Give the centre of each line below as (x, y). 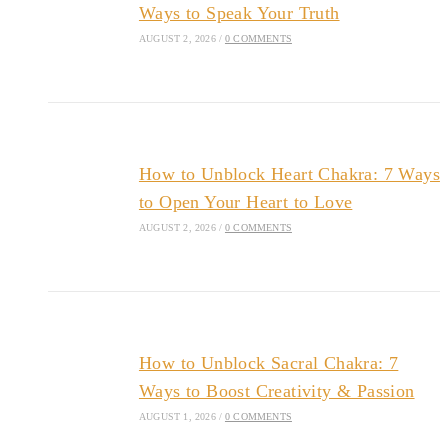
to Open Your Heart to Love (245, 201)
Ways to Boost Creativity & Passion (276, 390)
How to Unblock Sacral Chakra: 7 (268, 362)
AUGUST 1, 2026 (177, 416)
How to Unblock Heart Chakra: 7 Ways (289, 173)
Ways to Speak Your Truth (239, 12)
